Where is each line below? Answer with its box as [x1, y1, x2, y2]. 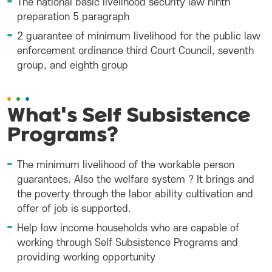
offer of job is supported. [17, 203, 131, 214]
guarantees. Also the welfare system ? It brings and [17, 174, 254, 185]
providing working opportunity [17, 252, 155, 263]
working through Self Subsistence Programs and [17, 237, 238, 248]
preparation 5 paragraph [17, 12, 129, 22]
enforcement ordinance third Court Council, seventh [17, 46, 254, 56]
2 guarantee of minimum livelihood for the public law [17, 31, 260, 42]
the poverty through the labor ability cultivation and [17, 189, 253, 200]
